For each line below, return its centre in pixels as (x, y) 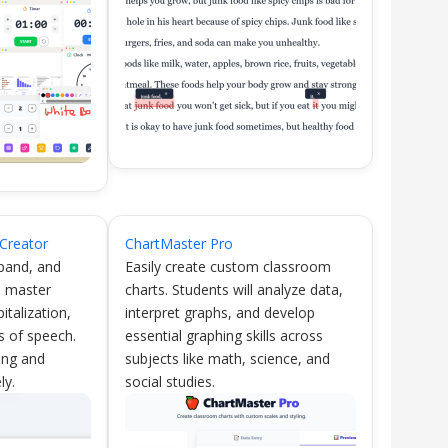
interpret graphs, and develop (219, 312)
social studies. (169, 381)
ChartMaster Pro (178, 243)
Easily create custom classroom (227, 266)
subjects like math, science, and (227, 358)
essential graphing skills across (223, 335)
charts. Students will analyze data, (233, 289)
